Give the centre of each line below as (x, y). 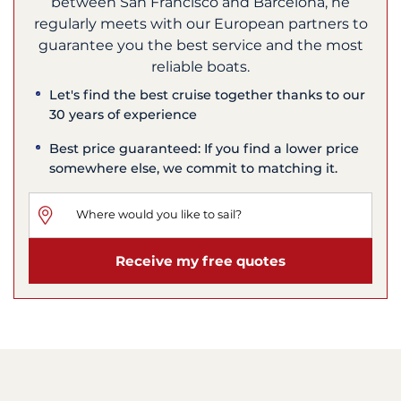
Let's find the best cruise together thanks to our (208, 94)
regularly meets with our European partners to (200, 23)
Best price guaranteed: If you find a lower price (205, 148)
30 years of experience (124, 114)
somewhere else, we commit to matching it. (194, 168)
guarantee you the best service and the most (200, 45)
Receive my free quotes (200, 261)
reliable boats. (200, 66)
